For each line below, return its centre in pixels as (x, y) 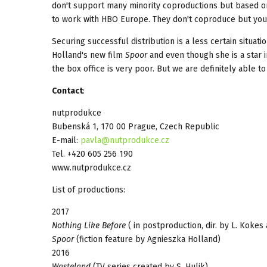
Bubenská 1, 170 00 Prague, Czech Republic (136, 126)
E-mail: (66, 140)
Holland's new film (89, 55)
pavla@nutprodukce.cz (125, 140)
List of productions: (89, 190)
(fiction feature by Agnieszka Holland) (147, 239)
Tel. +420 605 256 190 (92, 154)
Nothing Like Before (89, 225)
